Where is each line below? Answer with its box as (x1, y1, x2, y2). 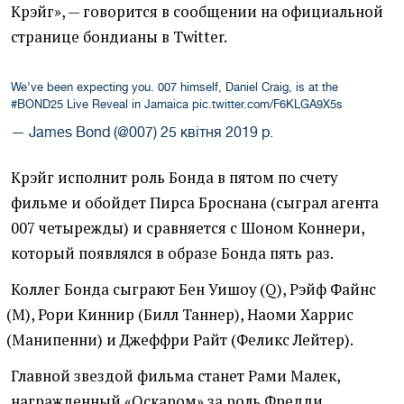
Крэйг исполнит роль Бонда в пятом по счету (11, 167, 337, 188)
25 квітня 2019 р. (161, 123, 273, 140)
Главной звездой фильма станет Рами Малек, (11, 365, 340, 386)
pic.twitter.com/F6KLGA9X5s (192, 96, 343, 111)
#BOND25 (11, 96, 63, 111)
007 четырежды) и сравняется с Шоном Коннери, (11, 217, 364, 238)
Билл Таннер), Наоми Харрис (142, 304, 353, 325)
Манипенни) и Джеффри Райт (11, 329, 227, 350)
